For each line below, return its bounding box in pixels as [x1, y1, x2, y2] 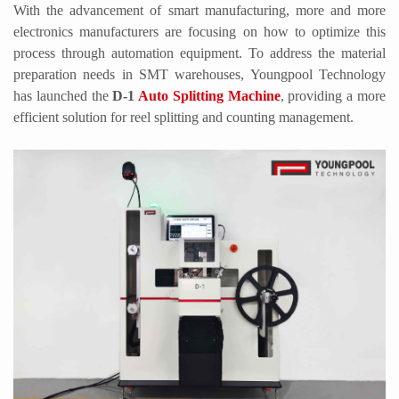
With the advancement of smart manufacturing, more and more [13, 2, 386, 18]
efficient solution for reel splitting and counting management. [13, 109, 354, 125]
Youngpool [249, 66, 313, 82]
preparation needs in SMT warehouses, [13, 66, 250, 82]
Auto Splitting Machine [138, 87, 281, 103]
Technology [319, 66, 387, 82]
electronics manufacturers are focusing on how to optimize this [13, 23, 386, 39]
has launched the [13, 87, 113, 103]
